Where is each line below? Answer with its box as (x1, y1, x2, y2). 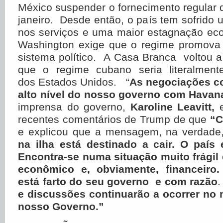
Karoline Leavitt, (130, 101, 215, 112)
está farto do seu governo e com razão (18, 176, 218, 187)
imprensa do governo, (18, 101, 130, 112)
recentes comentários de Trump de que (18, 113, 210, 125)
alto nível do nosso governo (18, 89, 161, 100)
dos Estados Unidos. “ (18, 76, 129, 88)
